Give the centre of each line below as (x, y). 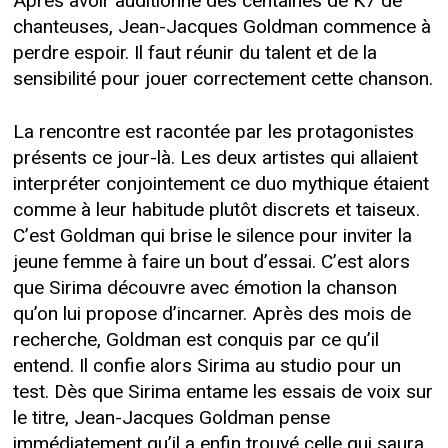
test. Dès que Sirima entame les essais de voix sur (222, 391)
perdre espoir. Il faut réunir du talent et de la (194, 52)
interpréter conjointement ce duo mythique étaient (220, 183)
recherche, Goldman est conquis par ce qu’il (195, 339)
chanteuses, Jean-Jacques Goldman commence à (221, 26)
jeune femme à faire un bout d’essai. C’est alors (211, 261)
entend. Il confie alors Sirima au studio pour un (206, 365)
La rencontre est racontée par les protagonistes (213, 131)
